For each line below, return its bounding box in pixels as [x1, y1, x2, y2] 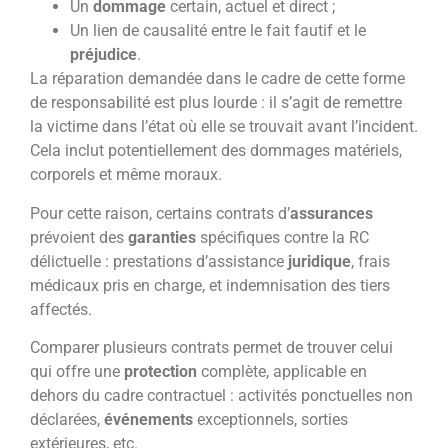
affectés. [30, 299, 92, 319]
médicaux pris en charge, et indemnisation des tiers [30, 275, 390, 295]
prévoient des [30, 227, 128, 247]
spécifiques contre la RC [196, 227, 369, 247]
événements [104, 410, 193, 430]
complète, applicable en [197, 362, 367, 382]
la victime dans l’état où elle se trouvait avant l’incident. [30, 117, 418, 137]
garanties [128, 227, 196, 247]
